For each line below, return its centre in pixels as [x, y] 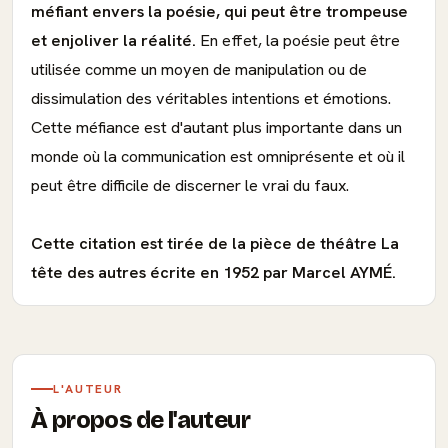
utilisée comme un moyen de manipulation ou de [199, 69]
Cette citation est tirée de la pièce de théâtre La [215, 243]
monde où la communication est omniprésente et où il [218, 156]
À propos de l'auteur [140, 420]
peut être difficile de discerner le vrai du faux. [190, 185]
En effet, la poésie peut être [298, 40]
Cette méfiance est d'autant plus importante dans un [216, 127]
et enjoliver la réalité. [113, 40]
